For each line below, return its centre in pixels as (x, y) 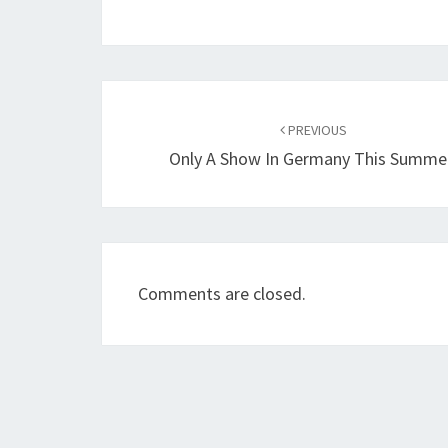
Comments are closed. (222, 293)
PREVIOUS (316, 130)
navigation (170, 134)
